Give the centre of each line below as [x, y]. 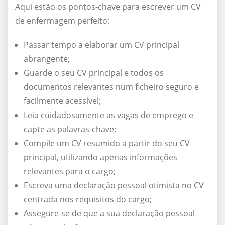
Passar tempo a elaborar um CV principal [101, 45]
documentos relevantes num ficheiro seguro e [111, 87]
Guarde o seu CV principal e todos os [94, 73]
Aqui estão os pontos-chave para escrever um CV [108, 7]
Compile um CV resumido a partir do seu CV [107, 143]
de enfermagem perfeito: [62, 21]
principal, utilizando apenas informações [100, 157]
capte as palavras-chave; [70, 129]
